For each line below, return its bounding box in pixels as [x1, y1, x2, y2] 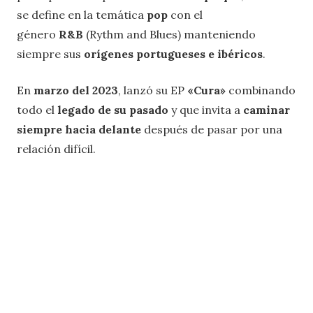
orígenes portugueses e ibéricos [84, 47, 263, 61]
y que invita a [171, 103, 243, 117]
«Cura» [187, 83, 226, 97]
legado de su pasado [54, 103, 171, 117]
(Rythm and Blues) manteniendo [86, 27, 256, 41]
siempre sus [17, 47, 84, 61]
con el [168, 8, 203, 22]
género [17, 27, 56, 41]
